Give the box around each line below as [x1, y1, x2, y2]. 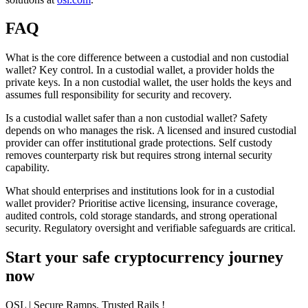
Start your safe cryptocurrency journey [5, 248, 283, 267]
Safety [237, 112, 267, 124]
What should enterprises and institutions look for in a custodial [5, 185, 274, 197]
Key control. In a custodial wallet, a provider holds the [36, 64, 274, 76]
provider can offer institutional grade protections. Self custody [5, 137, 272, 149]
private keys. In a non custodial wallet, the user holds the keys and [5, 76, 291, 89]
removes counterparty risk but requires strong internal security [5, 149, 272, 162]
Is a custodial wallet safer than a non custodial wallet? [5, 112, 237, 124]
